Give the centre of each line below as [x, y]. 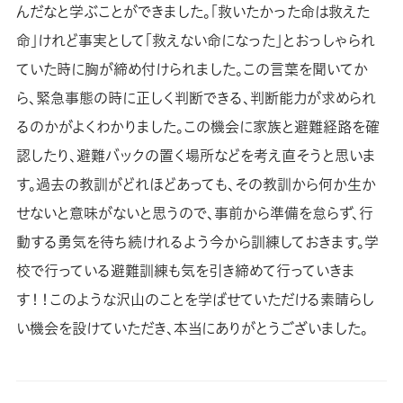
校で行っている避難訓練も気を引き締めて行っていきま [185, 270]
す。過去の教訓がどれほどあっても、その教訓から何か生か [196, 184]
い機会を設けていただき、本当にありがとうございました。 [192, 328]
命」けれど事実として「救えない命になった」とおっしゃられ [195, 40]
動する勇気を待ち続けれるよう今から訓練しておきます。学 [197, 242]
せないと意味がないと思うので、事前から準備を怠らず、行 [194, 213]
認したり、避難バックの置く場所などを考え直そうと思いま [196, 155]
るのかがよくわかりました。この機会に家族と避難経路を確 [197, 126]
